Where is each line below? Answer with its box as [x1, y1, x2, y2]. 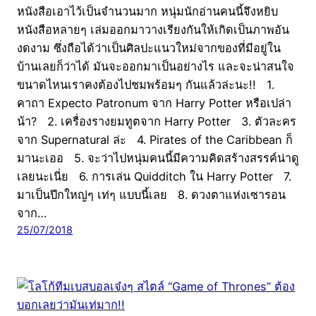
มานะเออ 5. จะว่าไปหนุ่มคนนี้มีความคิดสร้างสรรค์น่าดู [17, 150, 299, 165]
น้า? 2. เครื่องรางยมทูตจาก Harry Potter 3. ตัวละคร [17, 114, 296, 128]
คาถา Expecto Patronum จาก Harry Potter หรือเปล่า [17, 95, 291, 110]
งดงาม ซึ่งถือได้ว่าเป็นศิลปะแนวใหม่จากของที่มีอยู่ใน [17, 40, 281, 55]
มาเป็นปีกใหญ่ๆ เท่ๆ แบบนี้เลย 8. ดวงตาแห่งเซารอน [17, 187, 286, 202]
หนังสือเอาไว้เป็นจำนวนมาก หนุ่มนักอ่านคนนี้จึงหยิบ [17, 4, 278, 18]
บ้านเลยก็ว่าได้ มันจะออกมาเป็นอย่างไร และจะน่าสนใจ [17, 59, 294, 73]
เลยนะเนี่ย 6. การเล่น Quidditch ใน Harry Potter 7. [17, 169, 291, 183]
